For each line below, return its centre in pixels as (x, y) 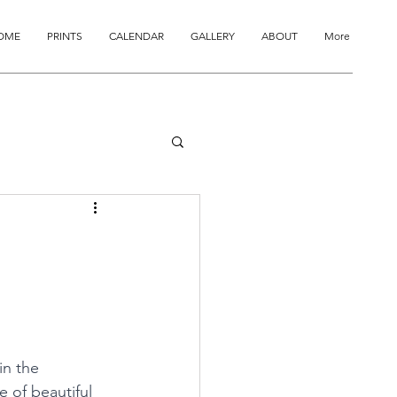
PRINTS (65, 36)
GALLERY (213, 36)
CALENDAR (136, 36)
